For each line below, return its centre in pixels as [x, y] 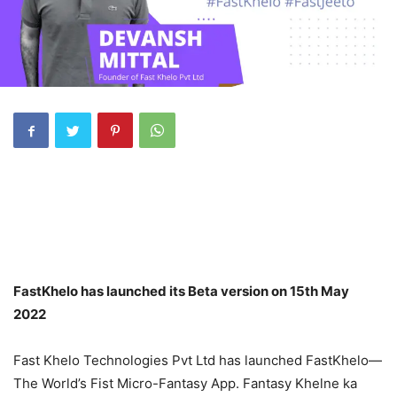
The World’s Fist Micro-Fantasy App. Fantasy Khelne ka [185, 383]
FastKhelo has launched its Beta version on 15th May [181, 291]
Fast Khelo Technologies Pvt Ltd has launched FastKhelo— [198, 360]
